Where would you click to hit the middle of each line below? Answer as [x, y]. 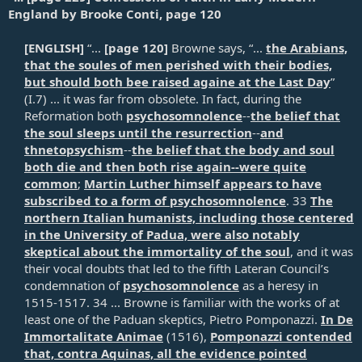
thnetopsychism [74, 149]
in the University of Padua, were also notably [162, 234]
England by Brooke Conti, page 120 [115, 13]
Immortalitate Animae [94, 336]
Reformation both [75, 115]
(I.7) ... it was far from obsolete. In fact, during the [163, 98]
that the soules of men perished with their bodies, [178, 64]
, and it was [322, 251]
